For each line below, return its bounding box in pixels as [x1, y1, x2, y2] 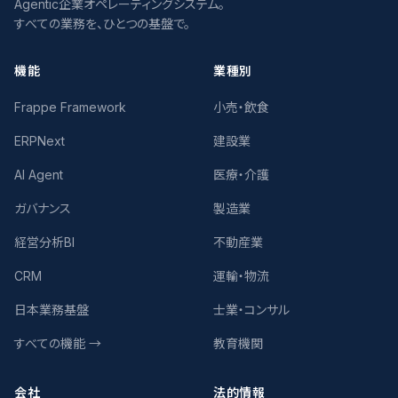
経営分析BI [14, 235, 75, 250]
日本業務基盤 [14, 302, 89, 317]
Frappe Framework [14, 99, 126, 115]
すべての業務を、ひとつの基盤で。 [14, 16, 190, 31]
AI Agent [14, 167, 63, 182]
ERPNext [14, 133, 65, 148]
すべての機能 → [14, 336, 101, 351]
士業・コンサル [213, 302, 290, 317]
